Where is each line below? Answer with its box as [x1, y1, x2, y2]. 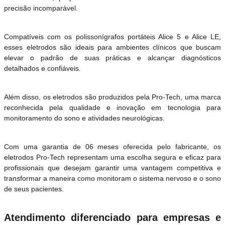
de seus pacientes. [4, 184, 64, 193]
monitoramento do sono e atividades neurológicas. [4, 114, 167, 122]
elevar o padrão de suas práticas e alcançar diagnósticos [4, 53, 221, 62]
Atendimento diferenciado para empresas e [4, 211, 221, 223]
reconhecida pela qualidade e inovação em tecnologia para [4, 103, 221, 111]
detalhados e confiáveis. [4, 64, 81, 72]
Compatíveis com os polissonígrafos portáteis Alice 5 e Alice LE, [4, 32, 221, 41]
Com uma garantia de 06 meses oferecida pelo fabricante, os [4, 142, 221, 151]
